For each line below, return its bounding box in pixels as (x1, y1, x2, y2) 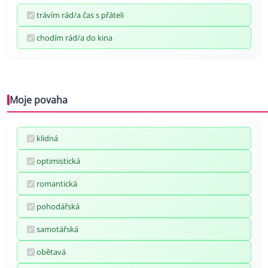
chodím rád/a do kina (36, 32, 112, 44)
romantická (36, 178, 77, 190)
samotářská (36, 224, 78, 235)
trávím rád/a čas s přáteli (36, 10, 124, 21)
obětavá (36, 246, 66, 258)
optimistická (36, 156, 80, 167)
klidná (36, 133, 58, 144)
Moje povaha (10, 93, 68, 107)
